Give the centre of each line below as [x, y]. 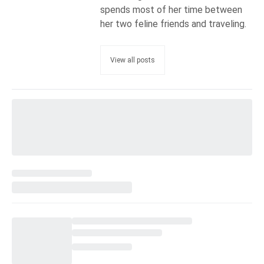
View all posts [133, 60]
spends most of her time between [171, 10]
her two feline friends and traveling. [173, 24]
